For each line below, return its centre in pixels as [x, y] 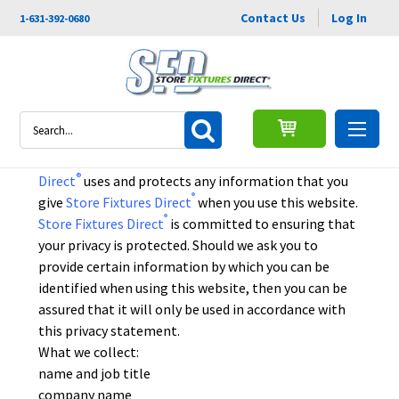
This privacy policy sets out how [139, 159]
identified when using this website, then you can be [193, 288]
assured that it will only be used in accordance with [192, 309]
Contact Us [273, 17]
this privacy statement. [110, 330]
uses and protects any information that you [215, 181]
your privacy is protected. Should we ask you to [179, 245]
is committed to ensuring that [262, 224]
